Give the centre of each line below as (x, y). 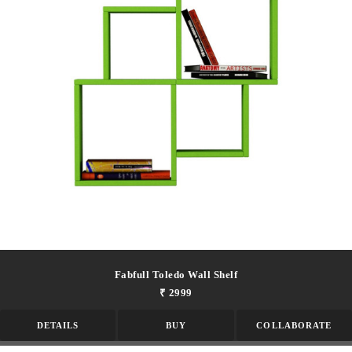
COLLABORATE (294, 325)
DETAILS (58, 325)
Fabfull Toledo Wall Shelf (176, 274)
